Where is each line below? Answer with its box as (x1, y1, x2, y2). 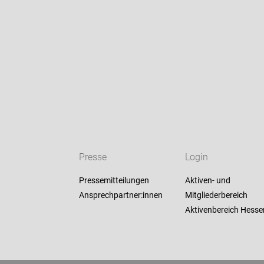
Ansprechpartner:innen (79, 190, 163, 200)
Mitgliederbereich (184, 190, 247, 200)
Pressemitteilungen (79, 176, 150, 186)
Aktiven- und (184, 176, 230, 186)
